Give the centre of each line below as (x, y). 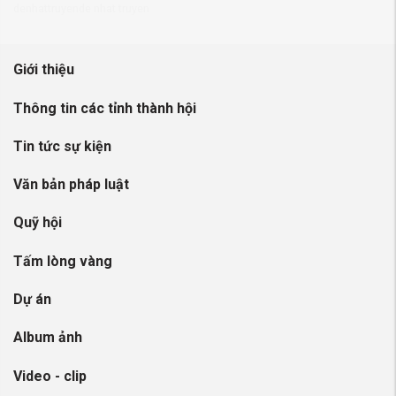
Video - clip (50, 376)
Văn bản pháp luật (71, 185)
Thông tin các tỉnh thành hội (105, 108)
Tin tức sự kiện (62, 146)
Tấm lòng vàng (63, 261)
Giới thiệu (44, 70)
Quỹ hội (38, 223)
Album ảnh (48, 338)
